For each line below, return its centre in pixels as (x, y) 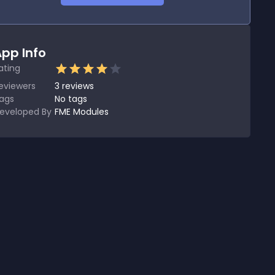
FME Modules (82, 112)
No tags (71, 99)
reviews (78, 86)
